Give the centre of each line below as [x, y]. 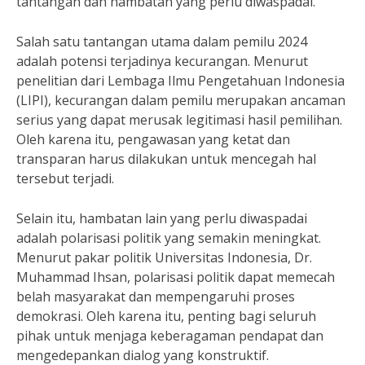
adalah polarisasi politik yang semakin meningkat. [169, 238]
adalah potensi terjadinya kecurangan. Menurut [162, 61]
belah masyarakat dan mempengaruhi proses [156, 297]
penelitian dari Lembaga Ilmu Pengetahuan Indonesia [180, 81]
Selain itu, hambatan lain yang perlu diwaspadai [162, 218]
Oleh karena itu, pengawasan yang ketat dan [153, 139]
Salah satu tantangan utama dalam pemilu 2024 [162, 42]
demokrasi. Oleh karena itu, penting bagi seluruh [166, 316]
